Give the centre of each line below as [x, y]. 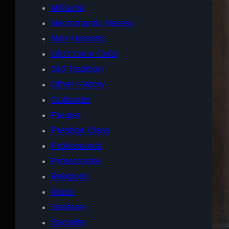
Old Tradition [77, 69]
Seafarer [69, 207]
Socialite [68, 222]
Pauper [66, 115]
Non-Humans [78, 38]
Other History [78, 84]
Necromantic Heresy [93, 23]
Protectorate [76, 161]
